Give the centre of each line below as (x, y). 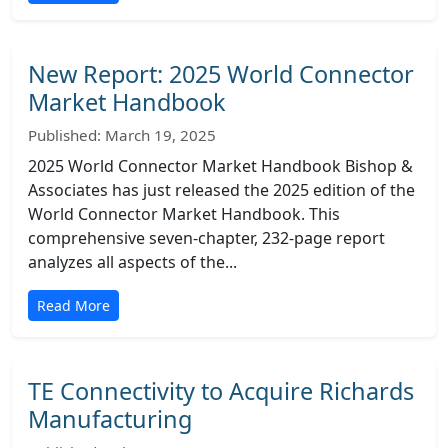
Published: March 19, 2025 (122, 135)
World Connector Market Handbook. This (184, 214)
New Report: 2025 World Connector (221, 74)
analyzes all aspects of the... (132, 262)
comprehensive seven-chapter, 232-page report (206, 238)
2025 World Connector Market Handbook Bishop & (220, 166)
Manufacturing (110, 419)
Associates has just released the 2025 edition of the (221, 190)
